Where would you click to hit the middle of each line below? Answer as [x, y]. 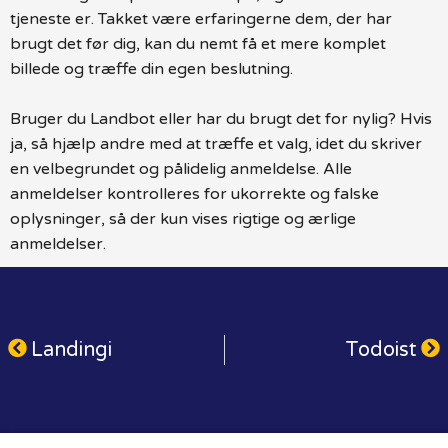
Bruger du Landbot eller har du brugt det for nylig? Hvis [221, 118]
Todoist [381, 349]
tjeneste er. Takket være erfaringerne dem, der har [201, 18]
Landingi [71, 349]
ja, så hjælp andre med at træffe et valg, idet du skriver [216, 143]
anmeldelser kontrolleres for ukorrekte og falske [194, 193]
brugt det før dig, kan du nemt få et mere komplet [198, 43]
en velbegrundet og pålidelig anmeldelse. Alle [181, 168]
